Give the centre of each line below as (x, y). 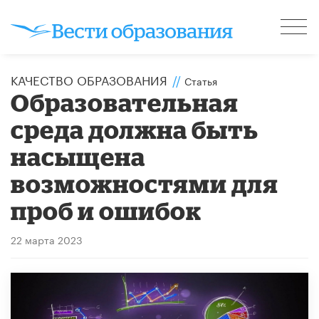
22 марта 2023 (47, 239)
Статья (201, 80)
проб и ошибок (106, 210)
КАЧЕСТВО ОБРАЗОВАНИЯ (89, 79)
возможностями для (145, 183)
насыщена (78, 156)
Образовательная (125, 102)
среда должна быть (135, 129)
